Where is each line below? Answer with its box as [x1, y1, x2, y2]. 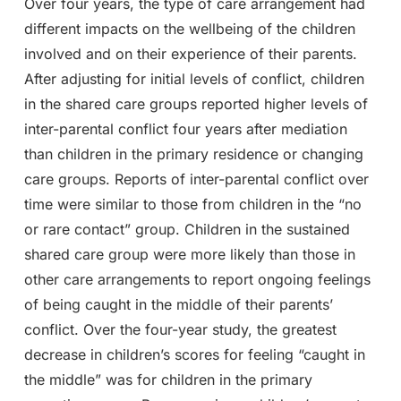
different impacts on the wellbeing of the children [23, 19, 355, 38]
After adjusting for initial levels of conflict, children [23, 69, 364, 88]
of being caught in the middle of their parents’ [23, 294, 333, 313]
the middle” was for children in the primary [23, 370, 312, 388]
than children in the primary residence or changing [23, 144, 363, 163]
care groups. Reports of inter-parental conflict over [23, 169, 369, 188]
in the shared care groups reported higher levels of [23, 94, 368, 113]
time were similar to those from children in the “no [23, 194, 362, 213]
